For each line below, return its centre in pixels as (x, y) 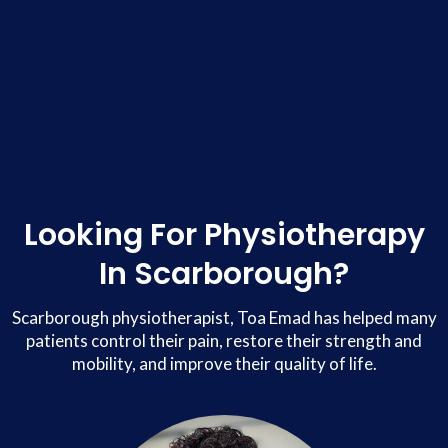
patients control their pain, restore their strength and (224, 340)
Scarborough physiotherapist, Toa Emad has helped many (224, 317)
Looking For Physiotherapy (224, 235)
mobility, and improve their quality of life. (224, 363)
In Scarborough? (224, 274)
